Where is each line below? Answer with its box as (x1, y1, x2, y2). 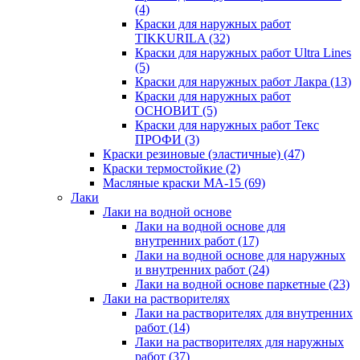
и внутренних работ (135, 263, 248, 276)
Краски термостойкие (103, 162, 226, 175)
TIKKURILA (135, 31, 209, 45)
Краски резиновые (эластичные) (103, 147, 284, 161)
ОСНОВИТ (135, 104, 202, 117)
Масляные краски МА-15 (103, 176, 244, 190)
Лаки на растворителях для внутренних (135, 306, 353, 320)
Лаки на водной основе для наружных (135, 248, 346, 262)
